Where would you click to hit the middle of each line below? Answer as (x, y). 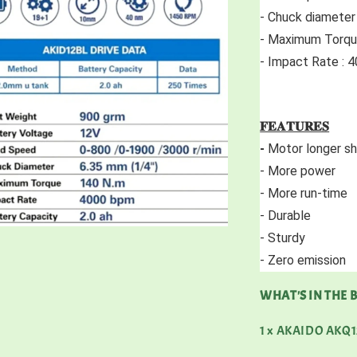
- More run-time (306, 193)
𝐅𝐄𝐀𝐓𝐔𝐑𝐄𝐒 (295, 126)
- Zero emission (305, 260)
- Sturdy (284, 237)
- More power (300, 171)
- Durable (287, 215)
